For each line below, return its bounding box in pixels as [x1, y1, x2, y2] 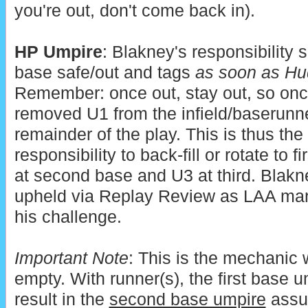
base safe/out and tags [14, 63, 195, 82]
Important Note [14, 249, 129, 268]
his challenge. [14, 208, 122, 227]
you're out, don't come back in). [14, 1, 255, 21]
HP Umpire [14, 43, 102, 62]
